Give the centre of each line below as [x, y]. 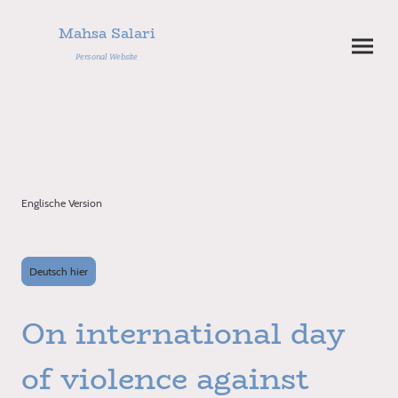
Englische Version [62, 203]
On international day [183, 334]
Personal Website [107, 57]
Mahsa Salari [107, 34]
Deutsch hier [59, 271]
